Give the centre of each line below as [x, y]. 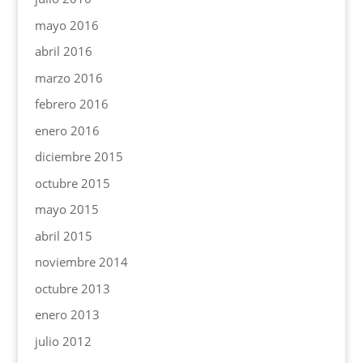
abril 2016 [63, 51]
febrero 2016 [71, 104]
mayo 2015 [66, 209]
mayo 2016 [66, 25]
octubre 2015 [72, 183]
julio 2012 [63, 341]
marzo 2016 [68, 77]
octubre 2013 [72, 288]
